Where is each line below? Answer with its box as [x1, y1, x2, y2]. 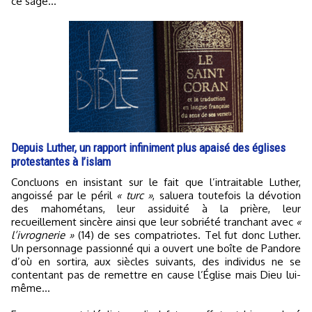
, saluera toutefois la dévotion [153, 188, 301, 202]
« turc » [116, 188, 153, 202]
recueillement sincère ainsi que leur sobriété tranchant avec [11, 214, 296, 228]
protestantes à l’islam [11, 154, 111, 169]
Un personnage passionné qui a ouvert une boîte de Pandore [11, 241, 301, 255]
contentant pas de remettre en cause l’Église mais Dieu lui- [11, 267, 301, 281]
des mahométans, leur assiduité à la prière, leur [11, 201, 301, 215]
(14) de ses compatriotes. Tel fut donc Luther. [73, 228, 302, 242]
